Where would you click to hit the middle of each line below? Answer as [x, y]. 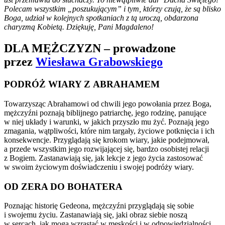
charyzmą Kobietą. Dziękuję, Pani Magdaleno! [79, 27]
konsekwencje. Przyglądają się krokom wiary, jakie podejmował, [107, 140]
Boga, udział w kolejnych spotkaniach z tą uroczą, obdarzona [101, 18]
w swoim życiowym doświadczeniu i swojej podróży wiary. [99, 167]
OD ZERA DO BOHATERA [63, 186]
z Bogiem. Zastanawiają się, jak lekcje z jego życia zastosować [103, 158]
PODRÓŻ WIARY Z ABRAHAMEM [82, 84]
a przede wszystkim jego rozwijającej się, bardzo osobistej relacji [106, 149]
